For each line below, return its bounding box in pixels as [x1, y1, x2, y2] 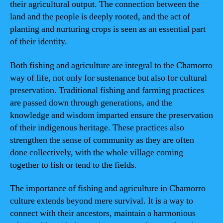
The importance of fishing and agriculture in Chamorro [10, 183, 206, 194]
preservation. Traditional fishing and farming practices [10, 84, 204, 96]
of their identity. [10, 36, 67, 47]
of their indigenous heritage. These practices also [10, 121, 184, 133]
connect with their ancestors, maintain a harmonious [10, 208, 196, 219]
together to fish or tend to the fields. [10, 159, 137, 171]
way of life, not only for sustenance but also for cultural [10, 72, 207, 84]
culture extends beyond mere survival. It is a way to [10, 195, 193, 207]
